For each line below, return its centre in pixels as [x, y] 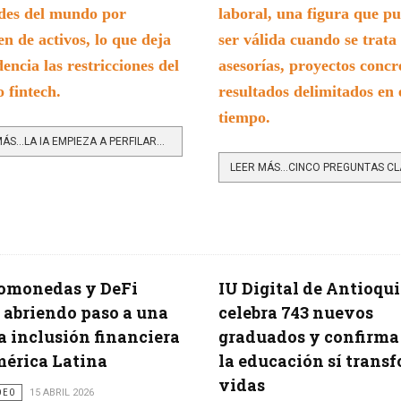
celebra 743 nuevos [295, 312]
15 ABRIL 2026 [61, 392]
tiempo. [244, 117]
